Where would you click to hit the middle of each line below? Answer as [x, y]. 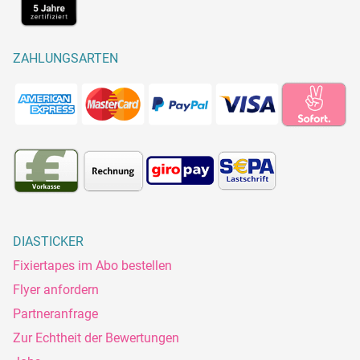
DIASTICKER [48, 242]
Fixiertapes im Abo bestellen [92, 266]
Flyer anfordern [56, 290]
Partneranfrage [55, 314]
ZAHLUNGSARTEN [65, 59]
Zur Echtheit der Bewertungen [96, 338]
